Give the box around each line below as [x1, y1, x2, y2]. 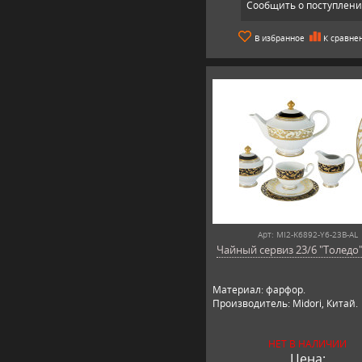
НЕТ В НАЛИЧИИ [268, 336, 347, 351]
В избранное [254, 32, 305, 44]
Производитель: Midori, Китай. [212, 296, 358, 310]
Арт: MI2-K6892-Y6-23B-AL [257, 228, 358, 240]
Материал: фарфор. [212, 282, 305, 297]
